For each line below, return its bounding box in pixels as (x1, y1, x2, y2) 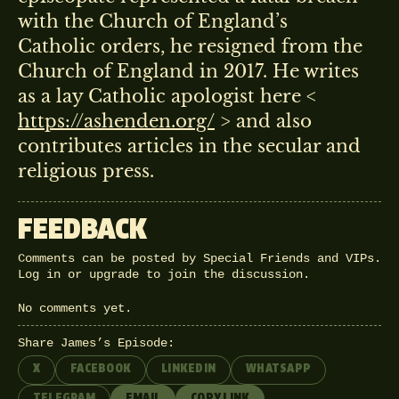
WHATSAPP (246, 363, 312, 375)
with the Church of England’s (18, 10, 288, 32)
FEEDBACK (18, 216, 147, 244)
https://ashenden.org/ (18, 110, 215, 132)
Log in (18, 266, 61, 281)
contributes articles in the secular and (18, 134, 361, 157)
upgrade (89, 266, 139, 281)
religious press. (18, 159, 154, 182)
